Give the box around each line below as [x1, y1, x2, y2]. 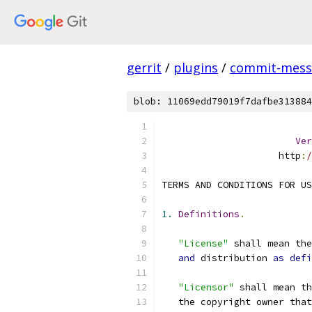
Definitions [178, 208, 240, 220]
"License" [178, 237, 228, 249]
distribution [195, 252, 273, 264]
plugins [173, 59, 218, 76]
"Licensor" [178, 281, 234, 293]
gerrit [127, 59, 162, 76]
